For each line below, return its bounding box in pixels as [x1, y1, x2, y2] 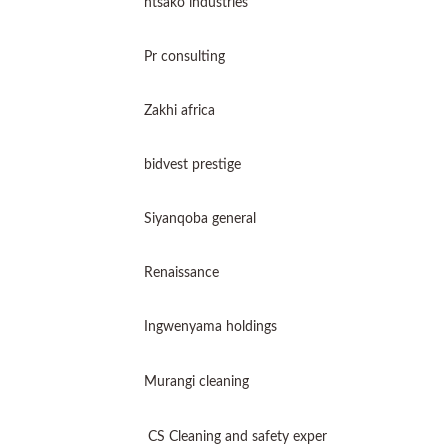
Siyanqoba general [144, 212, 256, 226]
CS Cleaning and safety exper [144, 430, 327, 444]
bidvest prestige [144, 158, 241, 172]
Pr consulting [144, 50, 225, 64]
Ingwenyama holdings [144, 320, 277, 334]
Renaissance [144, 266, 219, 280]
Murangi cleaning [144, 375, 249, 389]
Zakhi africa [144, 104, 215, 118]
